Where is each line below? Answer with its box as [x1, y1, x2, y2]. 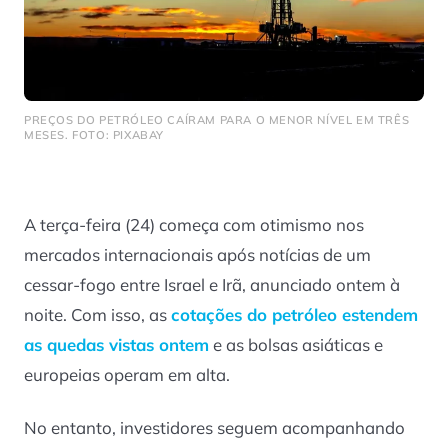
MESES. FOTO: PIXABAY [24, 127, 165, 142]
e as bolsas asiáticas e [209, 334, 383, 356]
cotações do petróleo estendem [171, 304, 418, 326]
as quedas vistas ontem [24, 334, 209, 356]
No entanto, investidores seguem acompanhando [24, 416, 405, 438]
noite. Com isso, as [24, 304, 171, 326]
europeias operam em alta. [24, 364, 230, 386]
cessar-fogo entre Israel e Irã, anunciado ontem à [24, 274, 400, 296]
